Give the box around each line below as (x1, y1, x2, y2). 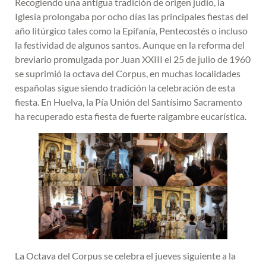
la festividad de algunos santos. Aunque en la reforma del (15, 39, 245, 50)
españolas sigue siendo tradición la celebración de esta (15, 81, 235, 93)
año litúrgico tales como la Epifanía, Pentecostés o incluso (15, 24, 248, 36)
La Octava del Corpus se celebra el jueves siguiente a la (15, 249, 236, 261)
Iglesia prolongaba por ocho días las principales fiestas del (15, 10, 248, 22)
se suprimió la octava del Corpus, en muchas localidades (15, 67, 240, 79)
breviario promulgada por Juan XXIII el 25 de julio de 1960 (15, 53, 251, 65)
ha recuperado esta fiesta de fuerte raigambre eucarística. (15, 110, 246, 122)
